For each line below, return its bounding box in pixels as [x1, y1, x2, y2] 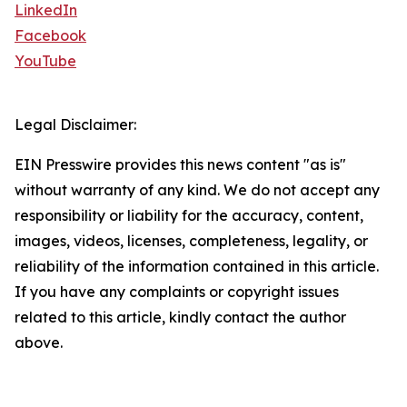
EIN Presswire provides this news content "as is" [15, 155, 346, 174]
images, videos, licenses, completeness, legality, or [15, 232, 368, 250]
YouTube [15, 52, 76, 70]
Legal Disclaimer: [15, 115, 136, 134]
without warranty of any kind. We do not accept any [15, 181, 380, 199]
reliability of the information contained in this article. [15, 257, 379, 275]
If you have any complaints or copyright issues [15, 283, 339, 301]
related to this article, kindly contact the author [15, 308, 346, 326]
